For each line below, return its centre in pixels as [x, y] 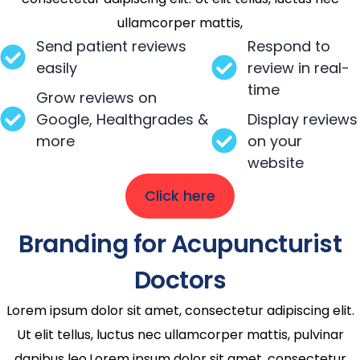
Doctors [180, 280]
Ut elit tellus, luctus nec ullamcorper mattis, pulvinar [180, 334]
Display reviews [302, 119]
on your [274, 141]
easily [57, 67]
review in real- [298, 67]
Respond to [288, 46]
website [275, 162]
